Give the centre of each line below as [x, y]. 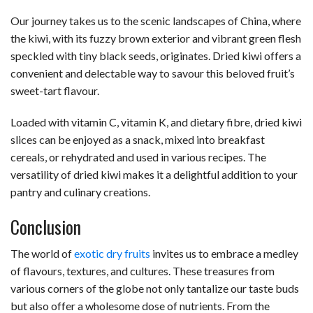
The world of [42, 254]
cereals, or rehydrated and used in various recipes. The [138, 157]
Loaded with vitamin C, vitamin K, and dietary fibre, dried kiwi [156, 122]
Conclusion [46, 227]
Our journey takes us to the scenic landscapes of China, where [156, 21]
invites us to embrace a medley [224, 254]
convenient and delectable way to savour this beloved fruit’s [153, 73]
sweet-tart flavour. [55, 91]
